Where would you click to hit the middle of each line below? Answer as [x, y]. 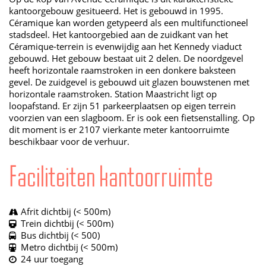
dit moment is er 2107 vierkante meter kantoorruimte [119, 130]
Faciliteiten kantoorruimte [111, 177]
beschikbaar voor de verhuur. [69, 142]
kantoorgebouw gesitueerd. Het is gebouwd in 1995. [116, 11]
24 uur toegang [51, 259]
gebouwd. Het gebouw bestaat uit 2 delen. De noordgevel [126, 58]
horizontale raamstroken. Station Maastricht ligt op [113, 94]
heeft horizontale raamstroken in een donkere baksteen [122, 70]
